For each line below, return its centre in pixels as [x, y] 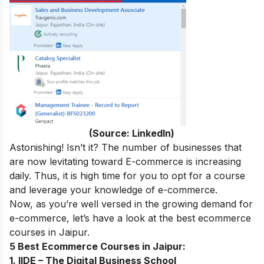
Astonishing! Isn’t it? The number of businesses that [126, 147]
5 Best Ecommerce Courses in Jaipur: [98, 246]
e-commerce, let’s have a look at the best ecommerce [130, 218]
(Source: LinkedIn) [132, 133]
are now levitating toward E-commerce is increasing [125, 161]
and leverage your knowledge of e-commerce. [113, 189]
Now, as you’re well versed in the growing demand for [131, 204]
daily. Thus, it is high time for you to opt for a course [127, 175]
